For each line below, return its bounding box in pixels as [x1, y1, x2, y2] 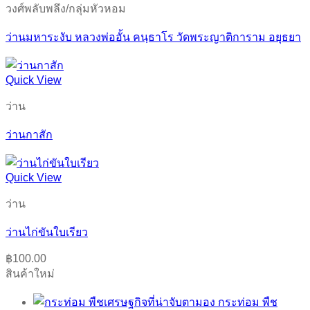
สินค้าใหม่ [6, 267, 55, 280]
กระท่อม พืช [218, 295, 277, 308]
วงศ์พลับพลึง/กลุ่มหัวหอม [6, 2, 126, 15]
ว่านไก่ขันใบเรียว [6, 226, 88, 238]
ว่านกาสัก [6, 128, 53, 140]
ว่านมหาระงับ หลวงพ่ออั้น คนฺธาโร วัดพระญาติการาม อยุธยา [6, 30, 301, 43]
